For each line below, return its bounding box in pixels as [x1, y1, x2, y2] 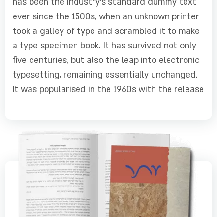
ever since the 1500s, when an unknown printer [13, 11, 199, 22]
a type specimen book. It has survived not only [13, 40, 196, 51]
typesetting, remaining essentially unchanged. [13, 69, 198, 80]
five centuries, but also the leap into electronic [13, 54, 200, 66]
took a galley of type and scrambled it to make [13, 25, 200, 37]
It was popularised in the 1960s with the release [13, 83, 204, 95]
